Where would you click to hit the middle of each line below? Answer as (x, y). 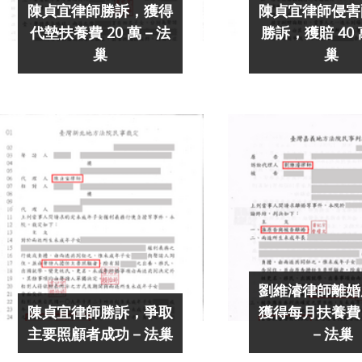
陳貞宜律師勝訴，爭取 (100, 312)
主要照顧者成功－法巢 (100, 334)
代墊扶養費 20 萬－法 (100, 33)
